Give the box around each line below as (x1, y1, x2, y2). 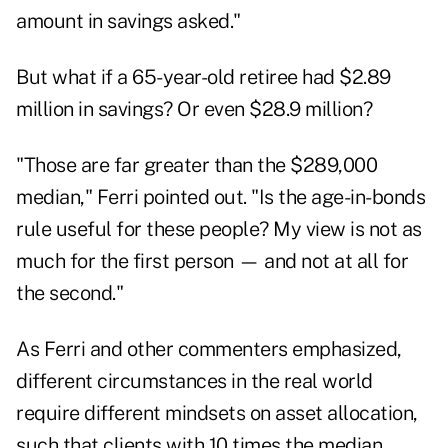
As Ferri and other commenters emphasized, (16, 337, 402, 362)
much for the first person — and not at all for (16, 249, 408, 274)
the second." (16, 281, 123, 306)
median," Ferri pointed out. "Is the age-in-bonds (16, 185, 425, 210)
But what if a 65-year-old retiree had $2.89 (16, 65, 391, 90)
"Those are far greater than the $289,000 (16, 153, 377, 178)
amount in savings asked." (16, 9, 241, 34)
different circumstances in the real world (16, 369, 373, 394)
